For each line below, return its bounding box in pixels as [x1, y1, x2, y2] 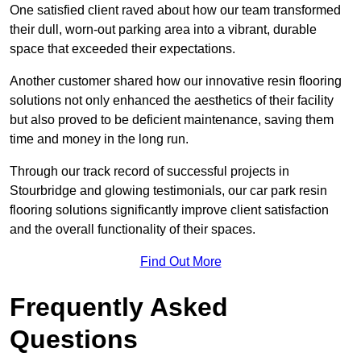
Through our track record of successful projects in [10, 164, 289, 179]
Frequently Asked [10, 293, 228, 322]
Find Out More [139, 255, 222, 269]
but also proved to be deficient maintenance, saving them [10, 113, 334, 127]
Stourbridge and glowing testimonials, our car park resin [10, 184, 327, 198]
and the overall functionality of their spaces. [10, 222, 255, 237]
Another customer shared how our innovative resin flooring [10, 74, 342, 89]
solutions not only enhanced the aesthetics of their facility [10, 93, 334, 108]
